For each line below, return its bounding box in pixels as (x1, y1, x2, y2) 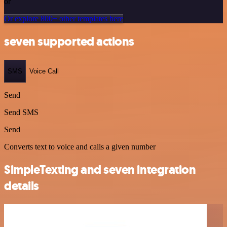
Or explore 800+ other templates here (4, 14, 123, 23)
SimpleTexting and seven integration (4, 162, 196, 178)
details (4, 178, 39, 195)
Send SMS (4, 108, 39, 117)
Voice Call (29, 67, 59, 75)
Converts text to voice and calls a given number (4, 142, 156, 152)
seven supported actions (4, 33, 134, 50)
